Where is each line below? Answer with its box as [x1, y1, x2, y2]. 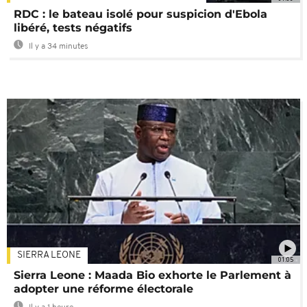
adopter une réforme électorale [14, 282, 193, 296]
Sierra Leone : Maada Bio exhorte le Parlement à [14, 269, 291, 282]
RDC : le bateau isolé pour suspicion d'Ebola [14, 8, 267, 21]
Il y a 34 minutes [27, 42, 88, 51]
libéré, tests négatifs [14, 21, 132, 35]
